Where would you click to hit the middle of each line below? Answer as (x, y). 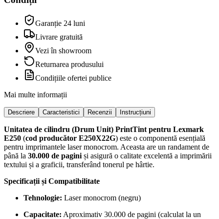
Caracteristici (61, 112)
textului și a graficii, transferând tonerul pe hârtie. (79, 165)
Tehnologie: (43, 198)
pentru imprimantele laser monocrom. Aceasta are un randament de (107, 147)
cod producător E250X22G (70, 138)
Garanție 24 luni (60, 23)
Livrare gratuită (59, 37)
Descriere (21, 112)
